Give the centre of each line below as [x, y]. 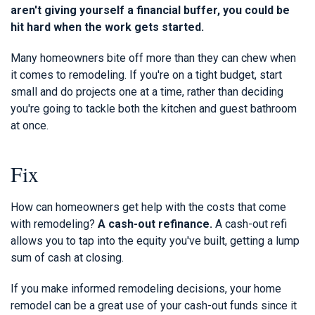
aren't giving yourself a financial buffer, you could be [150, 10]
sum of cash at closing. [67, 257]
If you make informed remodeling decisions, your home [146, 288]
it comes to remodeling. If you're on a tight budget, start [146, 75]
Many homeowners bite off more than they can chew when [153, 58]
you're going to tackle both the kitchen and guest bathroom [154, 108]
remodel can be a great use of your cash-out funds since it [154, 305]
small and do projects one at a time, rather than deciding [147, 91]
